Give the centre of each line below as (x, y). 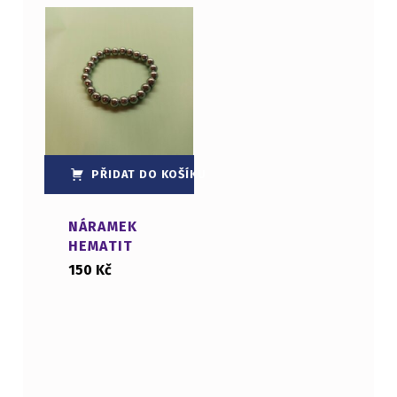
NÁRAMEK (103, 227)
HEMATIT (101, 246)
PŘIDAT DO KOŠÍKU (149, 175)
